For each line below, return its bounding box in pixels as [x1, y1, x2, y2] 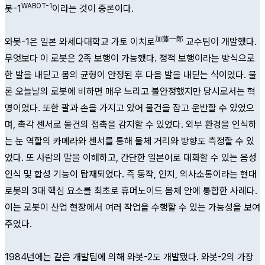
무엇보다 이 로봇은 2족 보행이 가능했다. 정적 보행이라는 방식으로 [5, 53, 255, 64]
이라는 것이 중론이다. [52, 3, 134, 14]
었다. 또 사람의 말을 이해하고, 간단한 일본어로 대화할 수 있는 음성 [5, 152, 257, 163]
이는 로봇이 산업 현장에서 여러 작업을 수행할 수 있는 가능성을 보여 [5, 202, 260, 213]
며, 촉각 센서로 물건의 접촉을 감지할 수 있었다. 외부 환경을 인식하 [5, 119, 257, 130]
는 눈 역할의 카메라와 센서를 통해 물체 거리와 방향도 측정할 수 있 [5, 135, 254, 147]
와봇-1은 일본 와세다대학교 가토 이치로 [5, 36, 155, 47]
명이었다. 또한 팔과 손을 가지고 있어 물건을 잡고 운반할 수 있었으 [5, 102, 254, 114]
